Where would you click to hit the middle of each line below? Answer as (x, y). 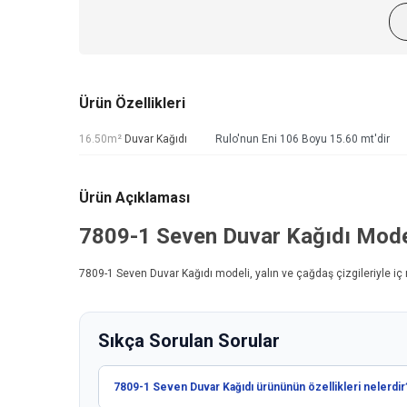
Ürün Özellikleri (132, 104)
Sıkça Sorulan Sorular (189, 341)
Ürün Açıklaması (134, 198)
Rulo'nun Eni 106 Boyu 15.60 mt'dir (303, 139)
